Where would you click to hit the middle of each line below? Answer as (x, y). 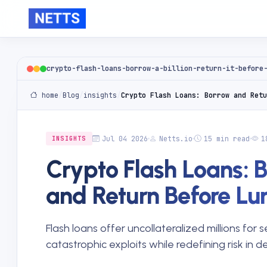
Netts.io (176, 139)
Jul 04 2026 (125, 139)
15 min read (226, 139)
